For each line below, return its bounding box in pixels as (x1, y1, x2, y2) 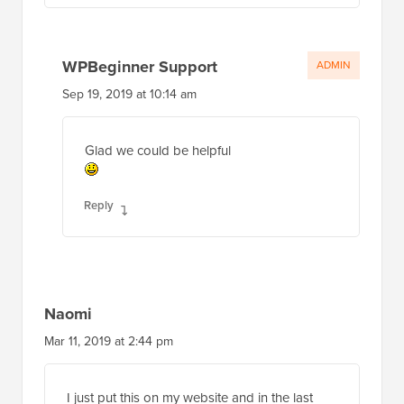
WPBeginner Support (62, 54, 217, 78)
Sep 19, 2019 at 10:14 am (62, 84, 197, 104)
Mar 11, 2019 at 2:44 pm (44, 331, 173, 351)
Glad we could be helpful (85, 140, 231, 161)
